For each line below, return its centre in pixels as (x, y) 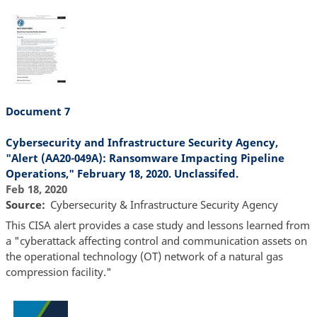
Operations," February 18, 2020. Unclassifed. (122, 173)
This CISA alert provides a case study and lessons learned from (157, 225)
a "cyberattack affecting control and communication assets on (156, 241)
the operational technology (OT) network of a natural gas (144, 257)
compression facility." (58, 272)
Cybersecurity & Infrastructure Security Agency (164, 204)
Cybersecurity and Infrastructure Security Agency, (142, 142)
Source (23, 204)
